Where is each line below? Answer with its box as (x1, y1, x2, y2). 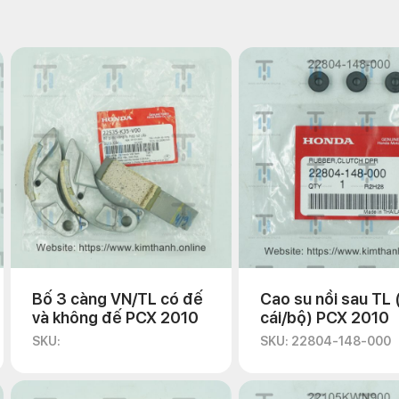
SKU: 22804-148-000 (260, 334, 391, 348)
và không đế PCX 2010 (32, 308, 199, 327)
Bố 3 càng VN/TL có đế (32, 289, 203, 308)
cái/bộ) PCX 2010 (260, 308, 389, 327)
